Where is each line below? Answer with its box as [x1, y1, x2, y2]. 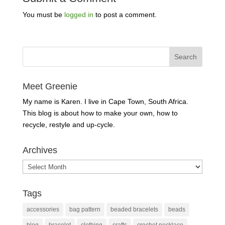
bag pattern [69, 206, 100, 213]
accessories [26, 206, 59, 213]
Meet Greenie [22, 81, 77, 92]
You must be [22, 11, 64, 19]
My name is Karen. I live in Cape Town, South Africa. [22, 97, 188, 106]
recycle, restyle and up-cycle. [22, 121, 115, 129]
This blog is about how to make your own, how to [22, 109, 178, 118]
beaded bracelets [110, 206, 158, 213]
